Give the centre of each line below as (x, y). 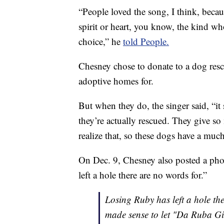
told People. (146, 41)
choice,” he (101, 41)
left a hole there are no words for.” (143, 175)
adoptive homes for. (116, 81)
